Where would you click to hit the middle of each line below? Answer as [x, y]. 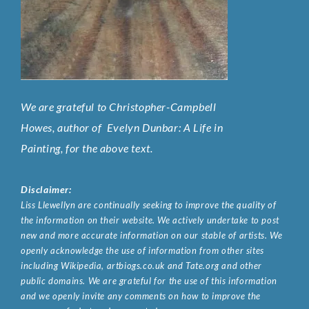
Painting [41, 148]
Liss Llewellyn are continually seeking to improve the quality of [149, 205]
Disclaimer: [46, 190]
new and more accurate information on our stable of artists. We [152, 236]
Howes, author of [63, 127]
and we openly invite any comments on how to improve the [141, 296]
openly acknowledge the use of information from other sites [142, 251]
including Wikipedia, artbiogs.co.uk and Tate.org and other [141, 266]
